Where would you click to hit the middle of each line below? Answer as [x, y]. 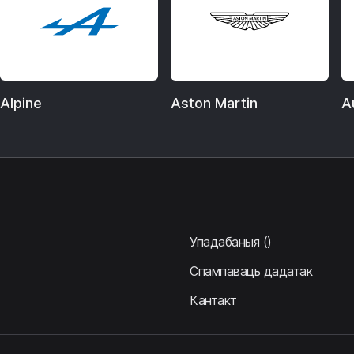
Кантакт [213, 301]
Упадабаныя [225, 242]
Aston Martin [214, 104]
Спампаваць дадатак [251, 271]
